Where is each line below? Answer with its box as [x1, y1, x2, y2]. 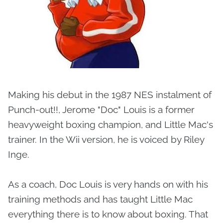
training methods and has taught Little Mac [8, 194, 193, 205]
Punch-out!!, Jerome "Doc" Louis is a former [8, 104, 195, 115]
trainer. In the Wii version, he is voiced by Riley [8, 134, 204, 145]
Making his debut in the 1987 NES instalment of [8, 89, 212, 101]
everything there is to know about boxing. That [8, 209, 208, 220]
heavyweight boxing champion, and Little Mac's [8, 119, 213, 130]
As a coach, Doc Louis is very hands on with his [8, 179, 208, 190]
